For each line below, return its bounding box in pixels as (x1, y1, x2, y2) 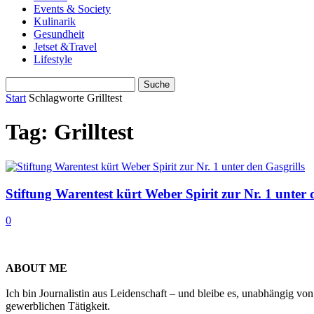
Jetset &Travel (34, 41, 97, 53)
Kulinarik (34, 15, 76, 27)
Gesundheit (34, 28, 84, 40)
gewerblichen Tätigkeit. (6, 300, 110, 313)
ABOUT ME (6, 262, 67, 275)
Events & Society (34, 3, 111, 15)
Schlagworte (29, 92, 84, 104)
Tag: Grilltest (6, 119, 134, 145)
